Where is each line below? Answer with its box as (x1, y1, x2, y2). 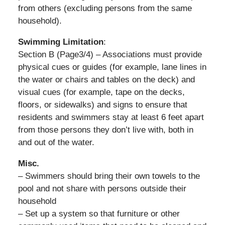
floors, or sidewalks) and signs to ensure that (18, 99, 187, 109)
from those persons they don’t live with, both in (18, 125, 193, 135)
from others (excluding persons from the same (18, 3, 192, 13)
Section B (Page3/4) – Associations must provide (18, 49, 202, 59)
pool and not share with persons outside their (18, 183, 186, 193)
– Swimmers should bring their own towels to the (18, 171, 200, 181)
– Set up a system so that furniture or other (18, 208, 180, 218)
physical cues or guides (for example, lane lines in (18, 62, 206, 72)
